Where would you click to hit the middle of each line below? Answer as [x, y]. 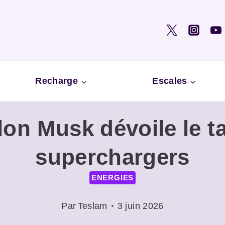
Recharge [57, 81]
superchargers [113, 157]
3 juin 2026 [140, 206]
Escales [170, 81]
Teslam [92, 206]
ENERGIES [113, 177]
